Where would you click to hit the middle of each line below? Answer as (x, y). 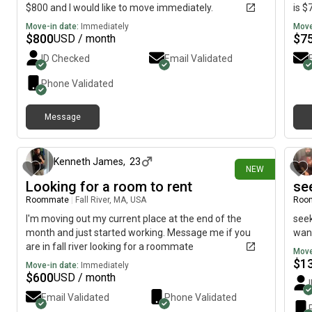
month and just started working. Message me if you (138, 233)
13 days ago (246, 129)
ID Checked (65, 58)
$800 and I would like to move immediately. (119, 8)
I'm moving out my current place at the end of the (134, 219)
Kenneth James (88, 162)
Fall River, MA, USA (111, 200)
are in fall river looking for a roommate (110, 247)
